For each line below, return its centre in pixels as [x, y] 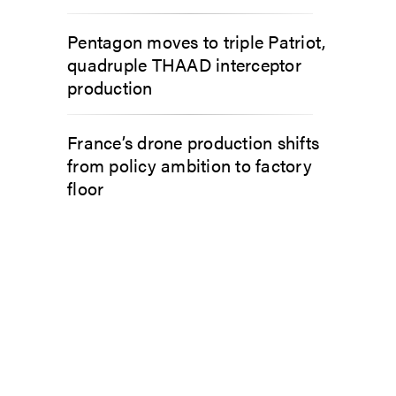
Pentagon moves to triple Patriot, [197, 41]
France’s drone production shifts [193, 141]
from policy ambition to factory [190, 164]
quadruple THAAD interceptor [184, 64]
